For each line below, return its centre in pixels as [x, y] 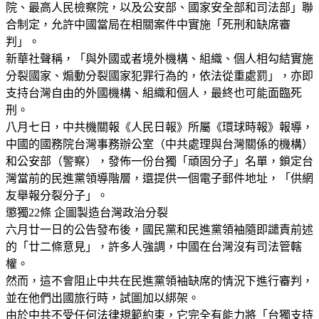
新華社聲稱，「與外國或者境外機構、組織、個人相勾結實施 [159, 58]
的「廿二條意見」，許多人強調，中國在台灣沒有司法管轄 [154, 246]
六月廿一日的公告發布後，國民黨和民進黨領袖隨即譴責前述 [159, 229]
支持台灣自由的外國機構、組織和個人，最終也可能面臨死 [154, 93]
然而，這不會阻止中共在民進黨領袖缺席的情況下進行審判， [159, 281]
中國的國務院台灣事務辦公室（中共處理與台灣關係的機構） [159, 144]
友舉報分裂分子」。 [57, 195]
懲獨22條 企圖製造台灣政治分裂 [87, 212]
